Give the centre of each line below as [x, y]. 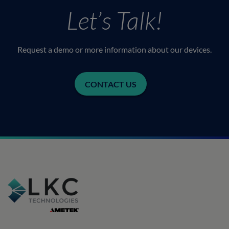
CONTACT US [110, 84]
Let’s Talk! [114, 20]
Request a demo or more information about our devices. [114, 50]
